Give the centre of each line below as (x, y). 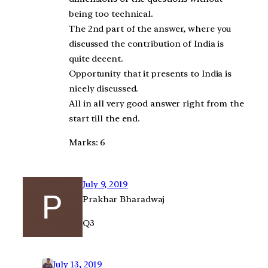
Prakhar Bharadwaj (124, 199)
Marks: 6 (87, 143)
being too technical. (111, 14)
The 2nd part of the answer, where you (150, 29)
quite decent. (96, 59)
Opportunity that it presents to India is (150, 74)
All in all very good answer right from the (156, 104)
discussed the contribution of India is (147, 44)
